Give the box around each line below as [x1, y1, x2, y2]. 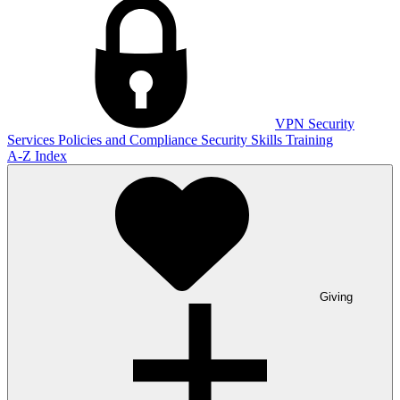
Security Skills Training [201, 132, 333, 148]
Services [7, 132, 58, 148]
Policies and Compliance [58, 132, 201, 148]
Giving [319, 290, 353, 304]
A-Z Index [7, 148, 67, 164]
